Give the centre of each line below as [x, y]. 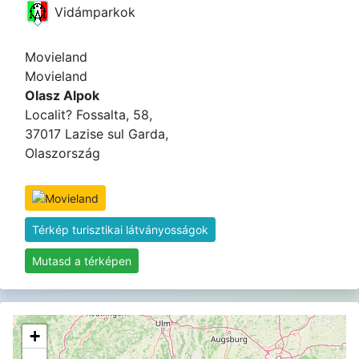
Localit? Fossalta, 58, [89, 114]
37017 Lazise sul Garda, [97, 133]
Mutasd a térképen [82, 261]
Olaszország [63, 153]
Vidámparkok [93, 12]
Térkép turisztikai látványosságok [120, 230]
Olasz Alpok [62, 95]
